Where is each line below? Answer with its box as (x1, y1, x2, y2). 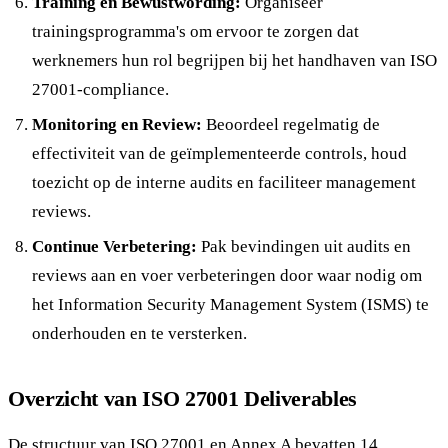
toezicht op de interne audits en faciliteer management (32, 172, 416, 192)
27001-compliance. (32, 79, 169, 99)
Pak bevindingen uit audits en (197, 236, 411, 256)
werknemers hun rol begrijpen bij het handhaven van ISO (32, 50, 437, 70)
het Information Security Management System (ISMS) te (32, 294, 429, 314)
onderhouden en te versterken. (32, 323, 247, 343)
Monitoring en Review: (32, 114, 202, 134)
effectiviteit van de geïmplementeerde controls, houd (32, 143, 407, 163)
